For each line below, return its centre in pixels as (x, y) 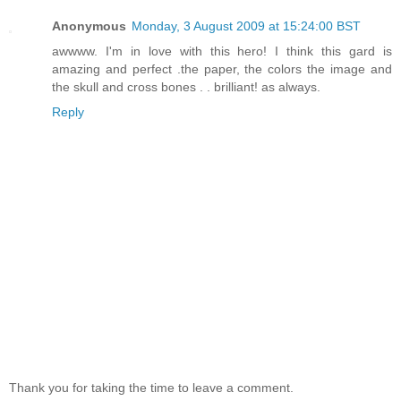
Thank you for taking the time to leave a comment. (151, 388)
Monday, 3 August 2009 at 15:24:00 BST (246, 26)
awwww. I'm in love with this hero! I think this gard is (222, 51)
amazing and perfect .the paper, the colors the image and (222, 69)
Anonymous (89, 26)
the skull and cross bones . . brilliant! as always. (186, 87)
